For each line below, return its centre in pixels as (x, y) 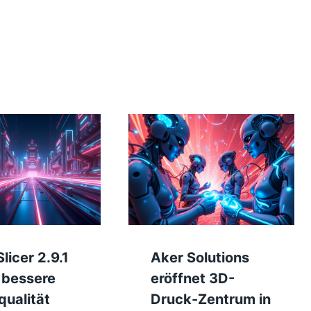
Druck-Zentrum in (210, 299)
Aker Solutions (200, 257)
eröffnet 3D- (192, 278)
